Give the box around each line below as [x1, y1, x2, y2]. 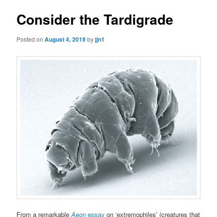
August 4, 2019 [45, 35, 86, 44]
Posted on [16, 35, 45, 44]
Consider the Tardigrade [16, 9, 174, 29]
